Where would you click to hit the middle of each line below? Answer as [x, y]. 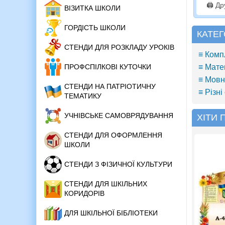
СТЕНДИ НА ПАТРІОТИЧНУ [110, 87]
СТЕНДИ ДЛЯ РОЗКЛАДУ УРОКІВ [119, 47]
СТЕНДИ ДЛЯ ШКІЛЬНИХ [106, 184]
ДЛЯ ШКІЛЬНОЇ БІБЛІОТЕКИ [111, 213]
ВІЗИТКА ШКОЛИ [92, 8]
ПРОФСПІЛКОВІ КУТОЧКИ [108, 67]
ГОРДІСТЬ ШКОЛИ [95, 28]
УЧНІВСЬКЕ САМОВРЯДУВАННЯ [119, 116]
